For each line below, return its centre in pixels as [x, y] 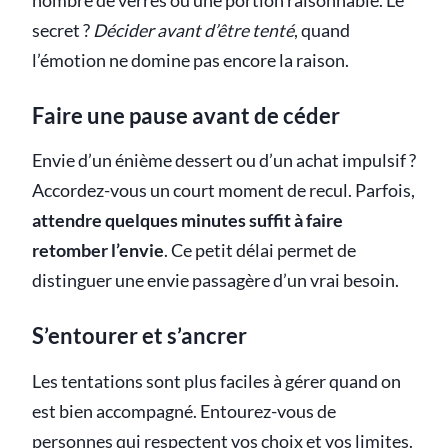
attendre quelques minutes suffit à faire [187, 221]
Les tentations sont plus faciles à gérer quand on [216, 381]
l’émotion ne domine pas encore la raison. [190, 61]
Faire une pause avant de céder [186, 116]
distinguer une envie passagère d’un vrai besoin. [215, 281]
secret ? [62, 31]
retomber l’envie [98, 251]
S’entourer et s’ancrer [139, 336]
